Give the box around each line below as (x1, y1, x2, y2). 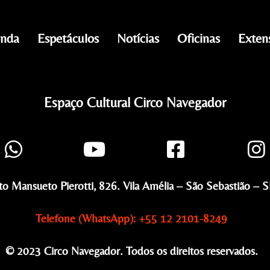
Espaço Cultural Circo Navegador (44, 95, 226, 111)
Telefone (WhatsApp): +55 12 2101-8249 (36, 212, 228, 225)
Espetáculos (37, 31, 99, 46)
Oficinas (177, 31, 220, 46)
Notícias (116, 31, 159, 46)
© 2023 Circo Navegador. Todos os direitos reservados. (5, 244, 258, 258)
